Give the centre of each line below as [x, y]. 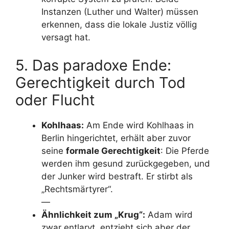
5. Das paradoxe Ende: [93, 65]
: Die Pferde [185, 151]
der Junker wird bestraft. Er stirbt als [117, 176]
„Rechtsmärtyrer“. [77, 189]
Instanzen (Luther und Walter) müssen [120, 12]
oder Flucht [55, 100]
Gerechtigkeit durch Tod [100, 83]
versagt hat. [66, 37]
